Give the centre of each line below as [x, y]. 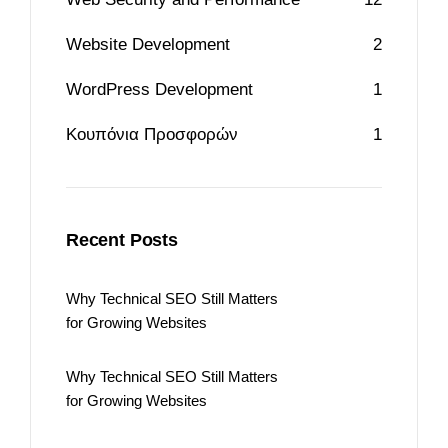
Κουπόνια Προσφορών [152, 134]
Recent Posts [122, 240]
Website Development [148, 44]
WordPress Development [159, 89]
